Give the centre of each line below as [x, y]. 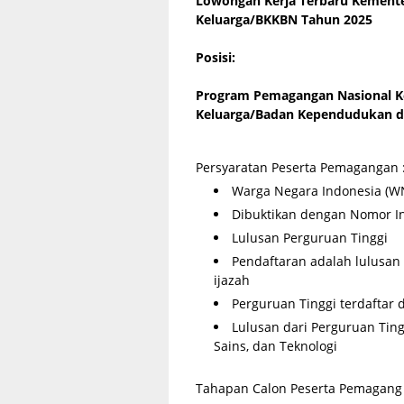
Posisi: [216, 57]
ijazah [232, 280]
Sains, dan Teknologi [275, 346]
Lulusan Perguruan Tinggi [310, 238]
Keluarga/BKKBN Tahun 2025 [284, 19]
